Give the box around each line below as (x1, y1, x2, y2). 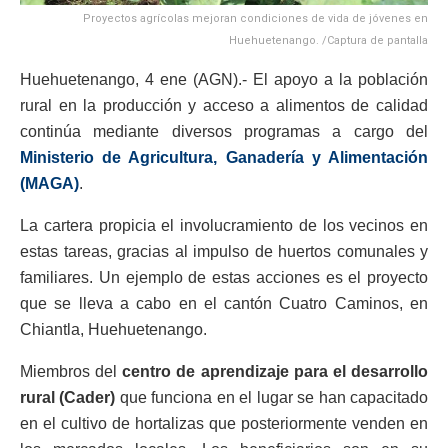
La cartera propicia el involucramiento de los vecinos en (20, 217, 428, 235)
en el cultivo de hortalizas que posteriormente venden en (20, 415, 428, 433)
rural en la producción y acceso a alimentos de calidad (20, 97, 428, 115)
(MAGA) (20, 175, 79, 193)
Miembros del (20, 363, 123, 381)
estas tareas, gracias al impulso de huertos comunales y (20, 243, 428, 261)
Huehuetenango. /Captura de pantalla (229, 34, 428, 48)
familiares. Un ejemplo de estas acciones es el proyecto (20, 269, 428, 287)
